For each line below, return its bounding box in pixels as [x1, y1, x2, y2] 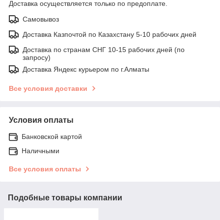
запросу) [23, 53, 51, 61]
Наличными [22, 146, 59, 155]
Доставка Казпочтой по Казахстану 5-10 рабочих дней [23, 30, 196, 38]
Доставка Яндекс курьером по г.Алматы [23, 65, 149, 73]
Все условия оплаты [9, 165, 81, 173]
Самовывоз [23, 15, 59, 23]
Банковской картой [22, 132, 82, 140]
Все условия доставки [9, 84, 87, 92]
